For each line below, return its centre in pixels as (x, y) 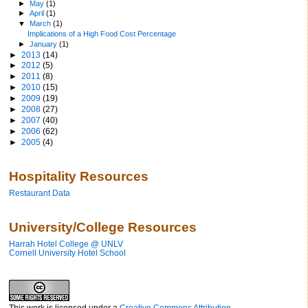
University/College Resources (103, 228)
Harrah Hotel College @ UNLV (66, 244)
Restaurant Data (40, 193)
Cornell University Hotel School (67, 253)
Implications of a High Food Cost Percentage (102, 33)
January (45, 44)
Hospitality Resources (79, 176)
